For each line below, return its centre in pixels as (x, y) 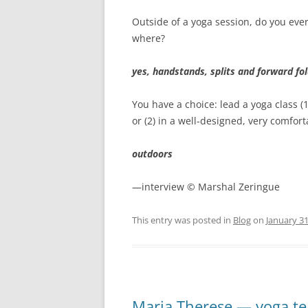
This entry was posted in (183, 220)
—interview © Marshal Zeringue (206, 187)
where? (148, 38)
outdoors (152, 154)
